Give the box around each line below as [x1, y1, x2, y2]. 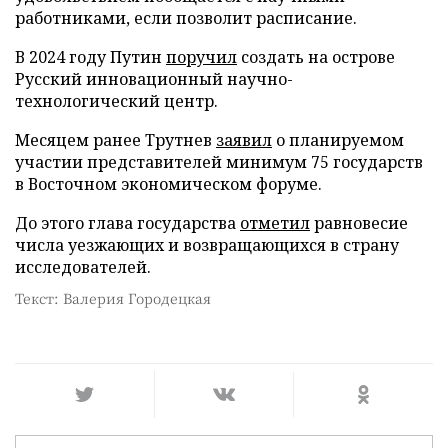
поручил [166, 45, 237, 68]
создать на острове [237, 45, 395, 68]
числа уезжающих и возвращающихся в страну [15, 233, 399, 256]
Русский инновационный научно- [15, 67, 293, 90]
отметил [240, 211, 310, 234]
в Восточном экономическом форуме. [15, 172, 322, 195]
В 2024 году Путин [15, 45, 166, 68]
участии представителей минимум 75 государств [15, 150, 423, 173]
